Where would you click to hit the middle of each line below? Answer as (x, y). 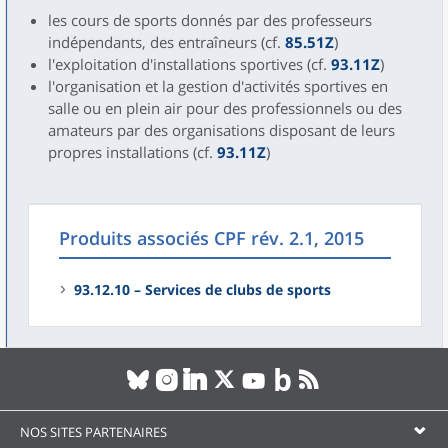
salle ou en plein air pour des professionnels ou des (225, 108)
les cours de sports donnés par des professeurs (210, 20)
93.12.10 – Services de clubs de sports (202, 289)
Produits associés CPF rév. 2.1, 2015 (211, 238)
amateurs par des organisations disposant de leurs (221, 130)
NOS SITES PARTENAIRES (93, 432)
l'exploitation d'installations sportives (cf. (189, 64)
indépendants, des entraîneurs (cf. (166, 42)
